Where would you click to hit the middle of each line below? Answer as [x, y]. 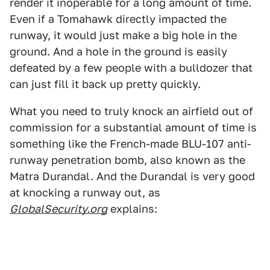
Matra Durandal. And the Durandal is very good [132, 176]
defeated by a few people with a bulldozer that [131, 68]
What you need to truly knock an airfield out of [131, 111]
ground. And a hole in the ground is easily [118, 52]
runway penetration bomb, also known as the [127, 160]
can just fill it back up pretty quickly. [105, 84]
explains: [132, 209]
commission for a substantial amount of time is [133, 127]
